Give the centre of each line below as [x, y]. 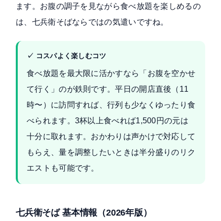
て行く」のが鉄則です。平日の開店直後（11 [108, 89]
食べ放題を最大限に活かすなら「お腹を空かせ [111, 74]
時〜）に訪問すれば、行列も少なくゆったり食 [111, 105]
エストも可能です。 [63, 168]
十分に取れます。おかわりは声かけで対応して [111, 137]
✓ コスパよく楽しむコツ [67, 56]
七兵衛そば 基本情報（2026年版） [84, 213]
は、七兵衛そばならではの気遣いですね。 [92, 22]
